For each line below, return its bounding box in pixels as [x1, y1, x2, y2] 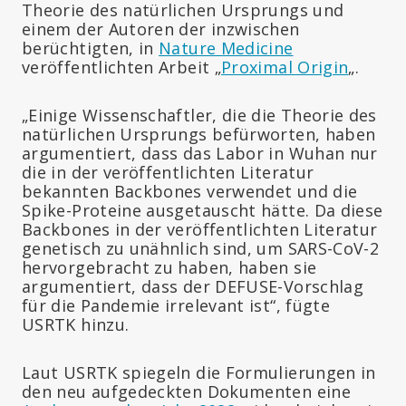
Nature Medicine [159, 36, 294, 59]
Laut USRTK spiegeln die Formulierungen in [22, 361, 376, 383]
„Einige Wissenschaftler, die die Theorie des [22, 103, 377, 126]
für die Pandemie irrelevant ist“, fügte [22, 294, 331, 316]
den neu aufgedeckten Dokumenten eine [22, 380, 351, 402]
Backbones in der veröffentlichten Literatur [22, 217, 378, 240]
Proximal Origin [221, 55, 349, 78]
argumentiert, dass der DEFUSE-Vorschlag [22, 275, 364, 297]
